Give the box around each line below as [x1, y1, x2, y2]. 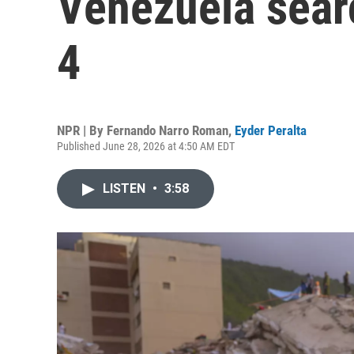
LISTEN [103, 181, 149, 196]
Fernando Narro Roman [107, 122, 228, 138]
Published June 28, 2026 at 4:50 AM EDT [57, 140, 235, 153]
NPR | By [57, 122, 107, 138]
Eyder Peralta [235, 122, 307, 138]
